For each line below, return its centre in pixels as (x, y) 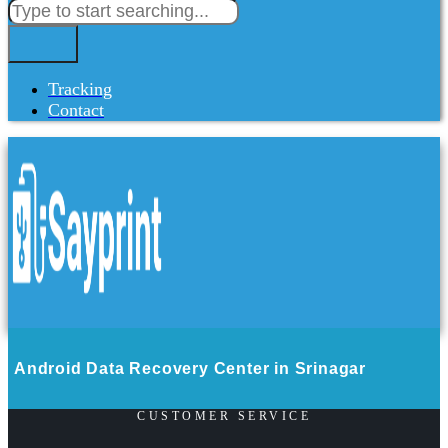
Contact (76, 110)
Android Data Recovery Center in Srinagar (190, 368)
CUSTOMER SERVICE (224, 416)
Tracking (80, 89)
